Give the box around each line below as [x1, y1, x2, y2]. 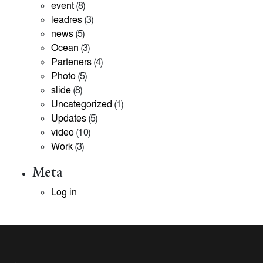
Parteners [50, 56, 92, 69]
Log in [50, 186, 77, 199]
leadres [50, 14, 82, 26]
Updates [50, 112, 86, 125]
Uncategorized [50, 98, 112, 111]
